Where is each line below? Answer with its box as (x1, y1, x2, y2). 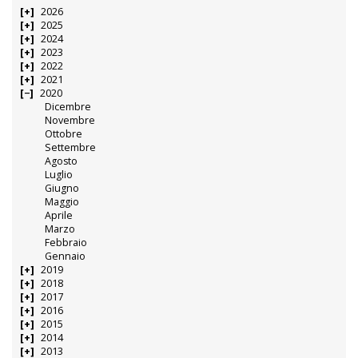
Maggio (45, 195, 80, 209)
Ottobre (45, 127, 83, 141)
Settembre (45, 141, 97, 155)
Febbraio (45, 236, 88, 250)
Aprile (45, 209, 74, 223)
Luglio (45, 168, 74, 182)
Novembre (45, 113, 96, 128)
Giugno (45, 181, 80, 196)
